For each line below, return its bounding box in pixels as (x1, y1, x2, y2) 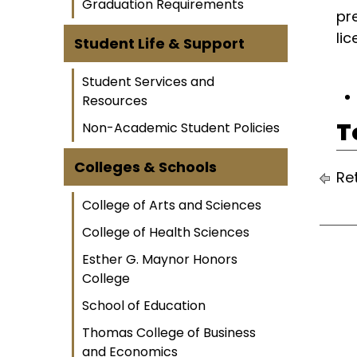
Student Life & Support (74, 33, 245, 53)
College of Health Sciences (82, 223, 249, 241)
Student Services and (82, 73, 214, 91)
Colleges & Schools (74, 157, 217, 177)
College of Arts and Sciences (82, 196, 261, 214)
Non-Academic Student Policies (82, 119, 280, 137)
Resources (82, 92, 147, 110)
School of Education (82, 296, 206, 315)
